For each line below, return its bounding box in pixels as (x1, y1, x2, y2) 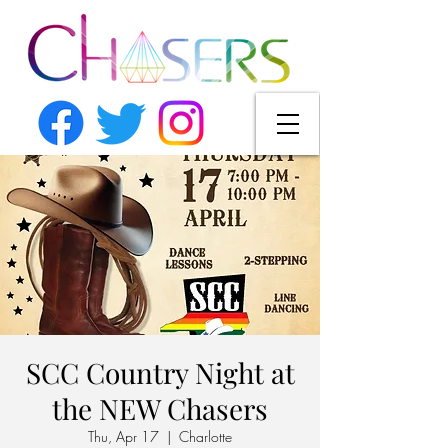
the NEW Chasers (52, 390, 268, 427)
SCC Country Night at (25, 354, 295, 391)
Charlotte (179, 427, 232, 446)
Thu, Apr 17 (88, 427, 159, 446)
